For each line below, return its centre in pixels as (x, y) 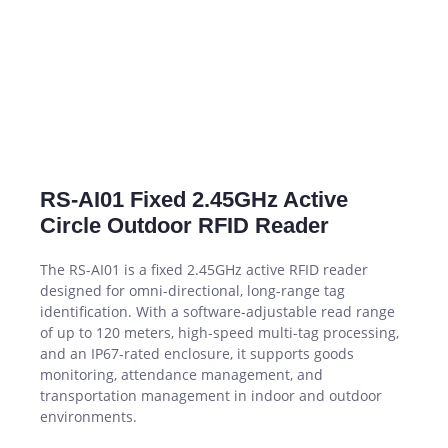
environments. (88, 416)
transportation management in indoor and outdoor (211, 395)
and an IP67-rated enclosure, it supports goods (197, 353)
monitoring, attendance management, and (181, 374)
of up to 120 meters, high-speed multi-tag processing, (219, 332)
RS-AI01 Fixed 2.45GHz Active (194, 199)
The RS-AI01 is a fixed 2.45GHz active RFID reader (204, 269)
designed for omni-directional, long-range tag (192, 290)
